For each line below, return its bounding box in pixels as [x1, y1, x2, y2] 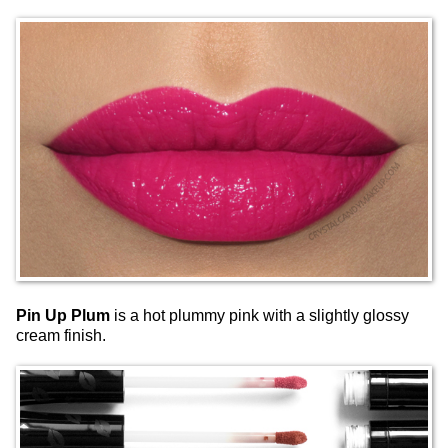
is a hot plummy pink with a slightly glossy [110, 307, 409, 325]
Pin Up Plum [16, 307, 110, 325]
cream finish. [16, 327, 106, 345]
